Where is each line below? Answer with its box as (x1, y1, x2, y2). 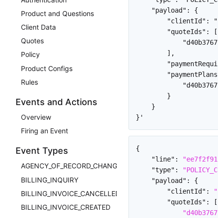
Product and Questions (21, 9, 94, 18)
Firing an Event (21, 127, 69, 135)
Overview (21, 113, 52, 122)
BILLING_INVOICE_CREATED (21, 202, 111, 211)
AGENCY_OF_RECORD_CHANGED (21, 162, 127, 170)
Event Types (16, 145, 68, 156)
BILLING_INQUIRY (21, 175, 79, 184)
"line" (151, 155, 175, 163)
